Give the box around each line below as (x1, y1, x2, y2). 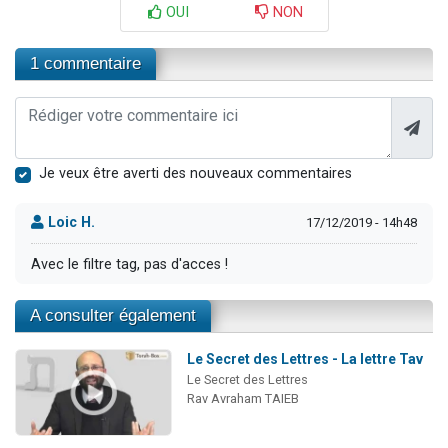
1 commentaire (30, 53, 141, 73)
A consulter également (30, 306, 196, 326)
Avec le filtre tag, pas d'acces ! (31, 255, 228, 273)
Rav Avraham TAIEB (186, 391, 299, 407)
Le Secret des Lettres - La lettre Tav (186, 351, 423, 368)
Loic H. (44, 214, 95, 232)
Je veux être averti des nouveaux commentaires (39, 164, 352, 182)
